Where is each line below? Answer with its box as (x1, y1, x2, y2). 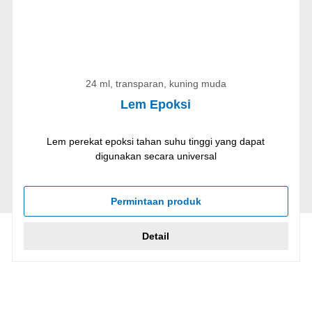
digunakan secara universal (95, 150, 217, 162)
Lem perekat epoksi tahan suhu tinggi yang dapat (47, 136, 265, 148)
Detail (142, 231, 170, 242)
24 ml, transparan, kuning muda (85, 78, 226, 90)
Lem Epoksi (120, 97, 192, 112)
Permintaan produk (110, 196, 201, 208)
